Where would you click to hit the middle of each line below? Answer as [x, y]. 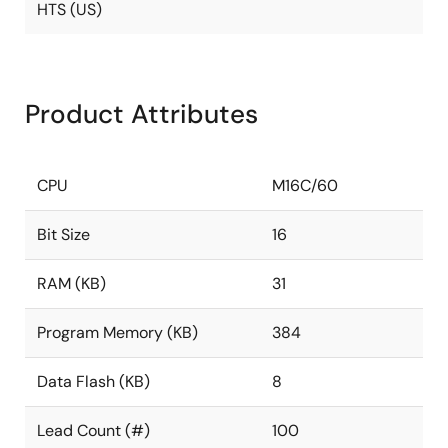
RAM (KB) [71, 283]
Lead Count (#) [93, 430]
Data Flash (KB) [93, 381]
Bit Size [63, 234]
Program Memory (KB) [117, 332]
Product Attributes [141, 114]
